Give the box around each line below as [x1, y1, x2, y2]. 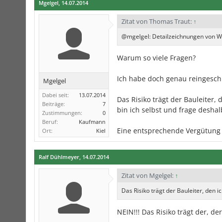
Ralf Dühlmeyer [39, 153, 79, 161]
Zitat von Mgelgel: [121, 171, 175, 180]
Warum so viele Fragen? [117, 53, 196, 62]
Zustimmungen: [42, 109, 82, 116]
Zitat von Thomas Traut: [121, 17, 193, 26]
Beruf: [42, 118, 58, 125]
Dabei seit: [42, 91, 69, 99]
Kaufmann [79, 118, 106, 125]
